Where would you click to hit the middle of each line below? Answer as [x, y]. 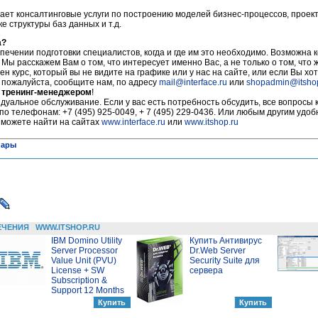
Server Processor [84, 251]
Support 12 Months [88, 291]
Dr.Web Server [218, 251]
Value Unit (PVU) [84, 261]
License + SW [78, 271]
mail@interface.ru [193, 83]
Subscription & [79, 281]
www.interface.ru [133, 122]
